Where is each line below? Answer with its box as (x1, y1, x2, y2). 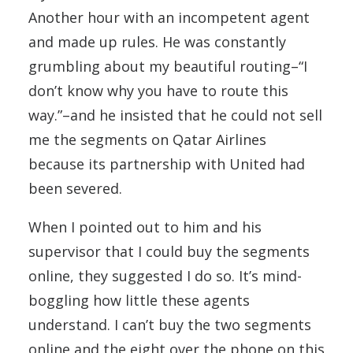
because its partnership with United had (28, 154, 305, 174)
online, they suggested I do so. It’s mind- (28, 266, 302, 286)
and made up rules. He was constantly (28, 32, 286, 52)
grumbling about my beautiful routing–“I (28, 57, 307, 76)
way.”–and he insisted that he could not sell (28, 106, 322, 125)
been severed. (28, 179, 122, 199)
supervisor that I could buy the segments (28, 242, 310, 262)
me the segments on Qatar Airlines (28, 130, 266, 150)
